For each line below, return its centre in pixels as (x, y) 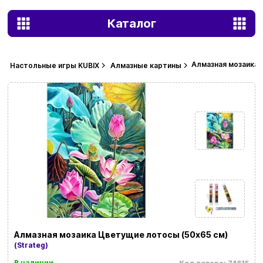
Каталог (131, 23)
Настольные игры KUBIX (54, 66)
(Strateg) (31, 245)
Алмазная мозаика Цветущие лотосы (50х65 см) (121, 235)
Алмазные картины (146, 66)
